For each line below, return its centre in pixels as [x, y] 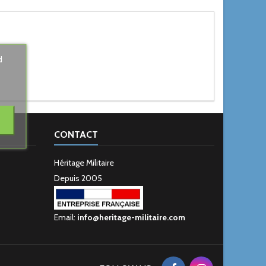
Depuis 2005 [78, 178]
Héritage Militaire [84, 163]
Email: [66, 218]
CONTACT [76, 134]
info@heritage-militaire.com [131, 218]
